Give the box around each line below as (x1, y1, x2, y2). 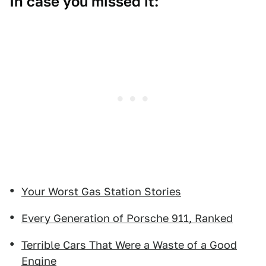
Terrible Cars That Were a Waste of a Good (21, 238, 237, 251)
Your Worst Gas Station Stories (21, 185, 181, 198)
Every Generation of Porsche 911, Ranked (21, 211, 233, 224)
